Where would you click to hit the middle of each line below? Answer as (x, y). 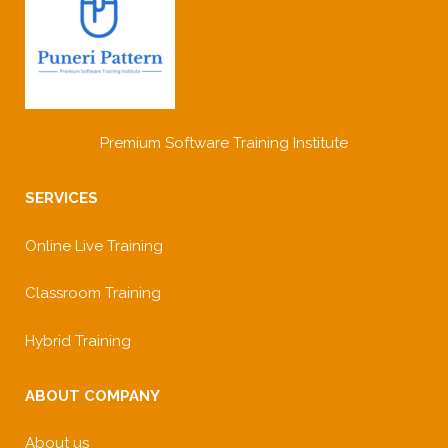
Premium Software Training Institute (224, 143)
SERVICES (61, 198)
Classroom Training (93, 293)
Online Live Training (94, 245)
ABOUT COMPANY (92, 395)
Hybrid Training (78, 340)
